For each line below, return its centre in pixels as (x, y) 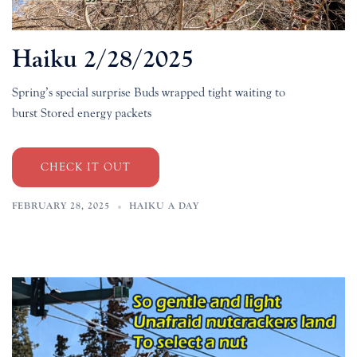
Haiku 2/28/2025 (103, 59)
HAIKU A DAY (164, 206)
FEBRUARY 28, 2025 (61, 206)
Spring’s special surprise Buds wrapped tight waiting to (149, 93)
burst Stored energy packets (82, 114)
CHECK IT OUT (86, 168)
